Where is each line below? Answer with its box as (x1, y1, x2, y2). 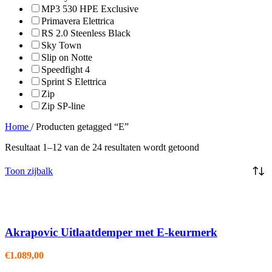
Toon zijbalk (5, 165, 53, 176)
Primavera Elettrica (41, 15, 114, 26)
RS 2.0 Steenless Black (41, 27, 131, 38)
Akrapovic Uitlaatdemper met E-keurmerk (5, 225, 217, 239)
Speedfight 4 (41, 64, 90, 75)
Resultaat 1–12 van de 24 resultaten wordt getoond (5, 141, 199, 152)
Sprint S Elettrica (41, 76, 106, 87)
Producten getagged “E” (36, 121, 129, 132)
